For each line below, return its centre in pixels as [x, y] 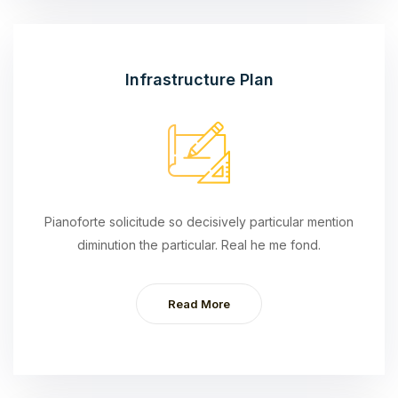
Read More [199, 303]
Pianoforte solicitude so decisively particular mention [199, 221]
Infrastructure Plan [199, 79]
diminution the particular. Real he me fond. [199, 244]
